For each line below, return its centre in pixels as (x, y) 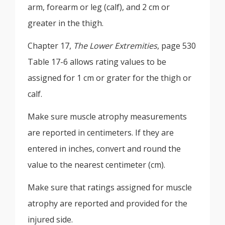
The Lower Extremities (115, 45)
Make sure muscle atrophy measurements (107, 116)
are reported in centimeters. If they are (101, 132)
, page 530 (177, 45)
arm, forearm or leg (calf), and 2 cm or (99, 7)
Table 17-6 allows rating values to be (97, 62)
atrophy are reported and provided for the (107, 203)
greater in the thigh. (66, 23)
